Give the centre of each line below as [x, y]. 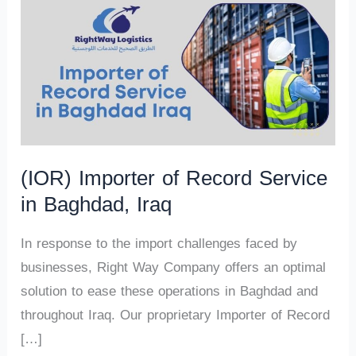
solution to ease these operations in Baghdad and [170, 291]
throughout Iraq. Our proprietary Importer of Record [176, 315]
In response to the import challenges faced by [159, 244]
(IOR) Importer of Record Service [174, 179]
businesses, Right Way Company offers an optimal [174, 267]
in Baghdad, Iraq [97, 205]
